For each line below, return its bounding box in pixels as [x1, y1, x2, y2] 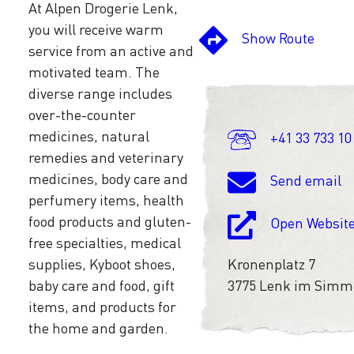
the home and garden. [28, 318, 168, 337]
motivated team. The [28, 62, 160, 81]
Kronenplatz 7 [228, 254, 315, 273]
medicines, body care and [28, 169, 188, 187]
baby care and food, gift [28, 276, 175, 294]
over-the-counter [28, 105, 136, 123]
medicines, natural [28, 126, 149, 145]
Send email [270, 171, 341, 190]
